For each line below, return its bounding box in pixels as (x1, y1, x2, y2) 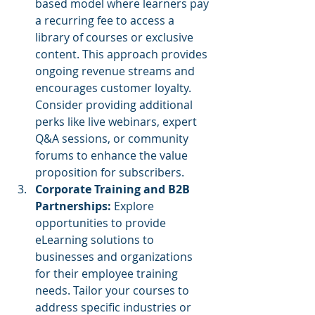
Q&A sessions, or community (35, 130, 191, 146)
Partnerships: (35, 198, 114, 214)
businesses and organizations (35, 248, 195, 264)
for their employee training (35, 265, 181, 281)
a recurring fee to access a (35, 12, 177, 28)
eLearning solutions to (35, 231, 157, 247)
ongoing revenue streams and (35, 63, 198, 79)
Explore (114, 198, 157, 214)
